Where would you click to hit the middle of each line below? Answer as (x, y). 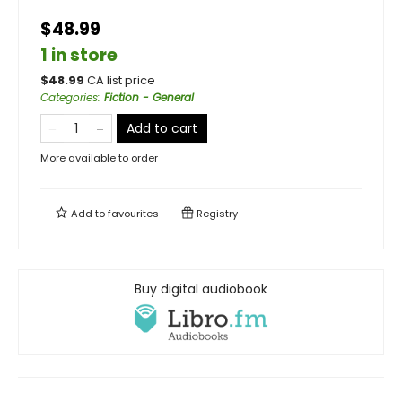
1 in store (79, 55)
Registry (216, 214)
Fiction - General (149, 97)
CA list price (121, 80)
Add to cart (162, 128)
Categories (69, 97)
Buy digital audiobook (201, 289)
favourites (133, 214)
